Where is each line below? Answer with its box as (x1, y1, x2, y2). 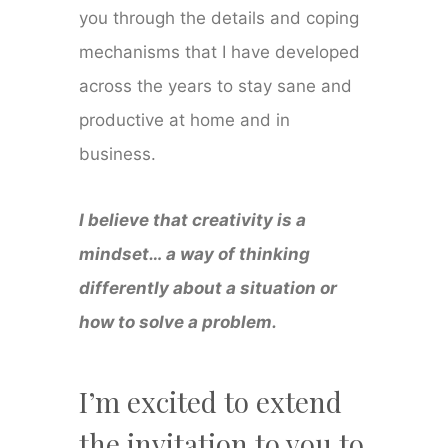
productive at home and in (79, 110, 291, 131)
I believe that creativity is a (79, 210, 307, 231)
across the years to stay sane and (79, 76, 353, 97)
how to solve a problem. (79, 312, 278, 333)
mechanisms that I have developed (79, 42, 361, 63)
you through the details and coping (79, 8, 360, 29)
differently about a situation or (79, 278, 338, 299)
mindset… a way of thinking (79, 244, 311, 265)
